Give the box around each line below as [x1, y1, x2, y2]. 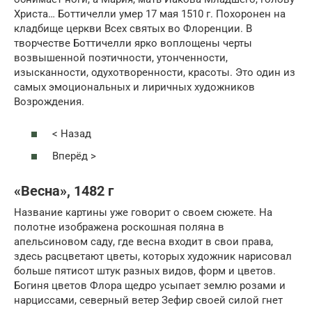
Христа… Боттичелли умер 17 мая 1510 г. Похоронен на [14, 7, 286, 20]
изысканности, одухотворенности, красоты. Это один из [14, 65, 295, 79]
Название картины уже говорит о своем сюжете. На [14, 205, 272, 219]
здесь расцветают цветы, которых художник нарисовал [14, 249, 292, 263]
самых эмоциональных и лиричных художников [14, 80, 255, 93]
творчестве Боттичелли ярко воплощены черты [14, 36, 252, 49]
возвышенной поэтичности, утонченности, [14, 51, 228, 64]
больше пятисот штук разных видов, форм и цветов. [14, 264, 276, 277]
